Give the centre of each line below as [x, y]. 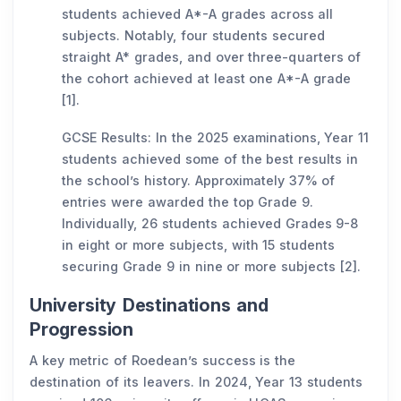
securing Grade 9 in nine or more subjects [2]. [214, 266]
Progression [85, 329]
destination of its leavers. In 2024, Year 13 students [196, 381]
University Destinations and [149, 305]
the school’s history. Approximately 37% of [199, 180]
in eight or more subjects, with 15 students [199, 244]
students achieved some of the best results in [210, 158]
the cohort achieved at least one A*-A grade [207, 78]
